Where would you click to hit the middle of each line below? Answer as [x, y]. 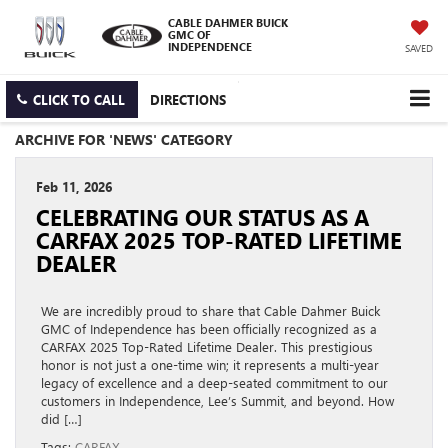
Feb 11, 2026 [74, 187]
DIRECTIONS [188, 100]
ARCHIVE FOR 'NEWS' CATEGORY [124, 140]
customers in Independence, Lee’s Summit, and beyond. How [217, 401]
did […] [61, 419]
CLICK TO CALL [79, 100]
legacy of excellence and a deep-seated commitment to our [214, 383]
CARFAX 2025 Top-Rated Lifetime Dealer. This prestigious [207, 347]
